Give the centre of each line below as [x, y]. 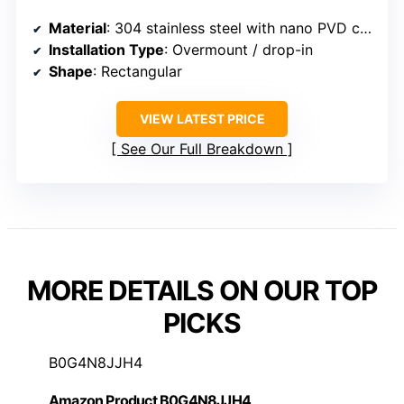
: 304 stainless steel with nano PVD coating [233, 28]
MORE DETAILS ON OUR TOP [202, 291]
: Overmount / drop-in [239, 50]
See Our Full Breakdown [202, 149]
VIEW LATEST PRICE [202, 119]
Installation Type [106, 50]
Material [78, 28]
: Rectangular [138, 72]
